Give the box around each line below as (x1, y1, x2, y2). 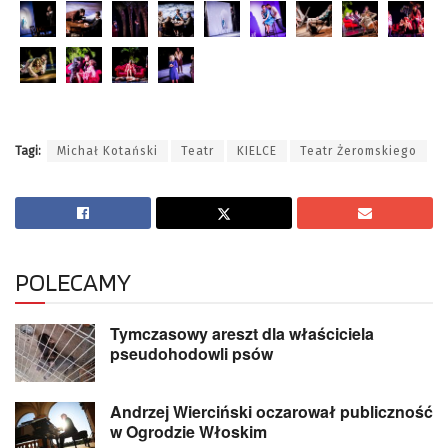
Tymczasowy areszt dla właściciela (110, 322, 374, 346)
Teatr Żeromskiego (300, 144, 417, 159)
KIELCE (237, 144, 277, 159)
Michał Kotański (57, 144, 158, 159)
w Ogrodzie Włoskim (110, 419, 267, 443)
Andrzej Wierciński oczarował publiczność (110, 399, 433, 423)
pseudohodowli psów (110, 342, 273, 366)
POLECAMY (15, 267, 131, 298)
